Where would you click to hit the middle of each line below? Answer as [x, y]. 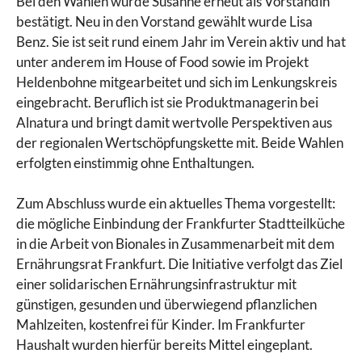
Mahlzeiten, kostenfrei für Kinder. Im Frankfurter [161, 325]
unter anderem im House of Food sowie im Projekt [162, 61]
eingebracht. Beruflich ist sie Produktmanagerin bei [167, 102]
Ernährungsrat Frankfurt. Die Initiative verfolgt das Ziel [179, 264]
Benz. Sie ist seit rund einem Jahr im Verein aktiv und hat [181, 41]
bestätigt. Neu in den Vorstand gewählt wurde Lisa [164, 21]
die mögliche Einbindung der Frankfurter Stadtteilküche [181, 224]
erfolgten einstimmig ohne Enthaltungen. [135, 162]
